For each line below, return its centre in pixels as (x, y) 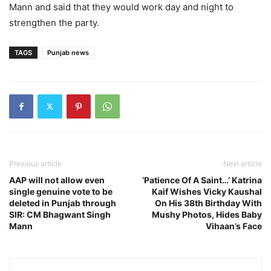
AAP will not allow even (57, 180)
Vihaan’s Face (234, 226)
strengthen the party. (54, 22)
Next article (243, 163)
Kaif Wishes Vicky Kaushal (207, 191)
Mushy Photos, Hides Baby (207, 214)
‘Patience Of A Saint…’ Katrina (202, 180)
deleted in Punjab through (63, 203)
